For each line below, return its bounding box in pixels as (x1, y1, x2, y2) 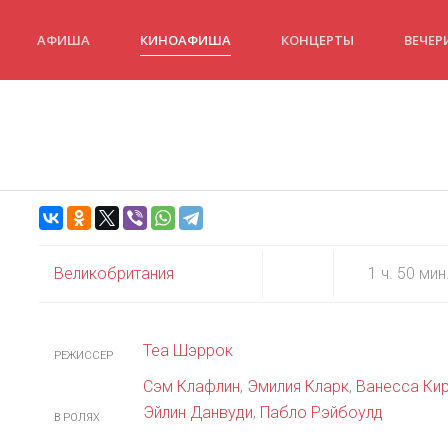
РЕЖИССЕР (54, 349, 113, 362)
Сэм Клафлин (143, 377, 240, 396)
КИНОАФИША (140, 30, 231, 49)
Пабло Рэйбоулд (260, 403, 383, 422)
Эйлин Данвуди (143, 403, 253, 422)
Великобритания (54, 264, 174, 283)
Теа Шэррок (143, 341, 233, 360)
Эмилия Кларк (247, 377, 349, 396)
